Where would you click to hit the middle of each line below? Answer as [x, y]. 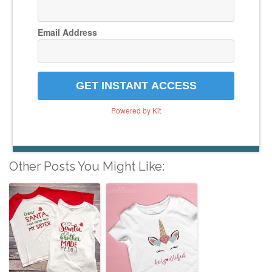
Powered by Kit [136, 110]
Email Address [67, 32]
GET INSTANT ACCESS [136, 86]
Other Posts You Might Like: [87, 167]
